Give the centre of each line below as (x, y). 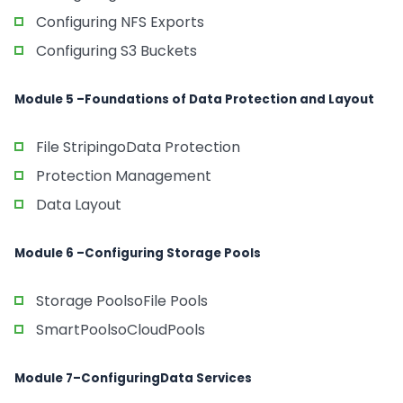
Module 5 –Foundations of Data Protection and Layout (194, 99)
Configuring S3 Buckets (116, 51)
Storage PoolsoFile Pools (122, 301)
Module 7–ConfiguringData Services (133, 378)
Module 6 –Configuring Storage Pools (138, 253)
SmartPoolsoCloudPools (121, 330)
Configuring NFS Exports (120, 22)
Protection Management (124, 176)
